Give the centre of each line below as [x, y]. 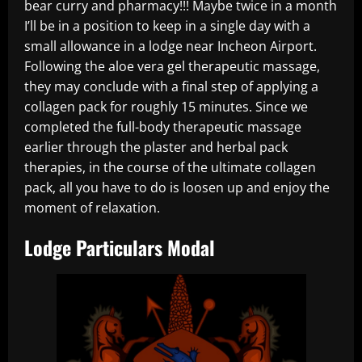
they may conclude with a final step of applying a [171, 86]
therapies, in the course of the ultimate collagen [170, 167]
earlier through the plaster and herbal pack [156, 147]
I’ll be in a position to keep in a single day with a [167, 26]
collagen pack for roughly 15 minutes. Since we [166, 107]
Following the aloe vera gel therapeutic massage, [172, 66]
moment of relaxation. [92, 208]
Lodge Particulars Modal [120, 247]
